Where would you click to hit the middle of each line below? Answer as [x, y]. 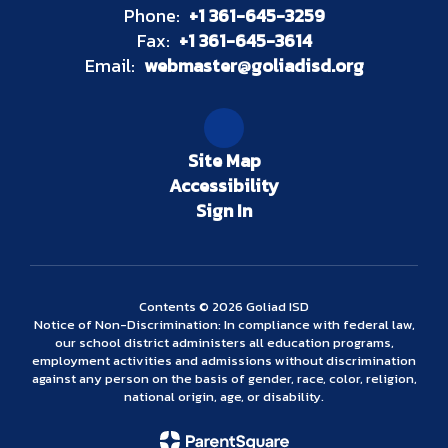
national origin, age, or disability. [224, 396]
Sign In [224, 210]
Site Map [224, 160]
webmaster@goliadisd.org [253, 65]
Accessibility [224, 185]
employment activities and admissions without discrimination [224, 360]
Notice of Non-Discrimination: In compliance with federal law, [224, 324]
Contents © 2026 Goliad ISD [224, 306]
